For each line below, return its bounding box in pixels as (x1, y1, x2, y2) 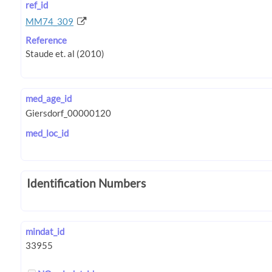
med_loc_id (25, 127, 69, 138)
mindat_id (25, 226, 65, 237)
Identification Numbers (27, 175, 146, 190)
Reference (25, 34, 67, 46)
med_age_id (25, 93, 72, 104)
